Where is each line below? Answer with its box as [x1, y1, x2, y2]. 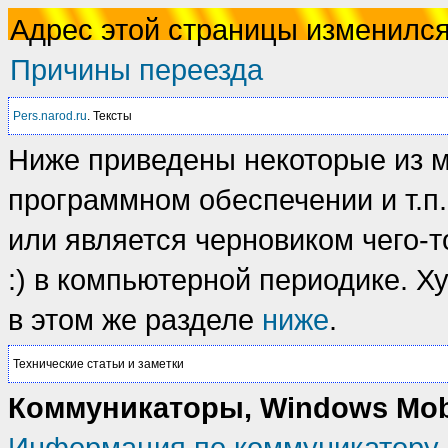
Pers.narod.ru [13, 109, 87, 123]
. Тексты [87, 109, 132, 123]
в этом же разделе [8, 303, 262, 336]
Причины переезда [10, 53, 263, 86]
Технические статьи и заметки [13, 357, 184, 371]
